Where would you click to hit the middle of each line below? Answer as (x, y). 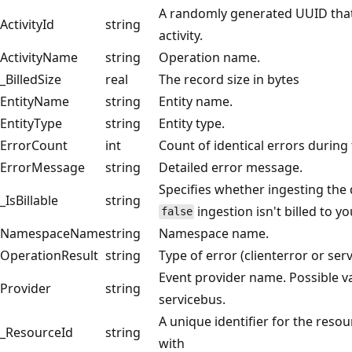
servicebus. (192, 299)
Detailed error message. (231, 167)
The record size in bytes (229, 79)
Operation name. (209, 57)
